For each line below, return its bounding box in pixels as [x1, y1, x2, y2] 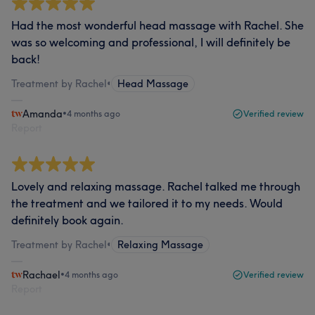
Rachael [22, 269, 60, 281]
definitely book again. [11, 213, 124, 227]
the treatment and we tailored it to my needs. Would [11, 196, 283, 210]
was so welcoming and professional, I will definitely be [11, 35, 290, 49]
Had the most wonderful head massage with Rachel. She [11, 18, 304, 32]
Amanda [22, 108, 63, 120]
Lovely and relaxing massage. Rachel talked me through [11, 179, 300, 193]
